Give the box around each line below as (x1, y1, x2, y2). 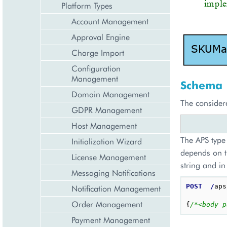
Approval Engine (71, 31, 130, 42)
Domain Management (71, 89, 149, 99)
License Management (71, 152, 146, 162)
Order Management (71, 199, 142, 209)
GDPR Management (71, 104, 142, 115)
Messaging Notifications (71, 167, 156, 178)
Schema (180, 78, 222, 92)
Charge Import (71, 47, 124, 58)
